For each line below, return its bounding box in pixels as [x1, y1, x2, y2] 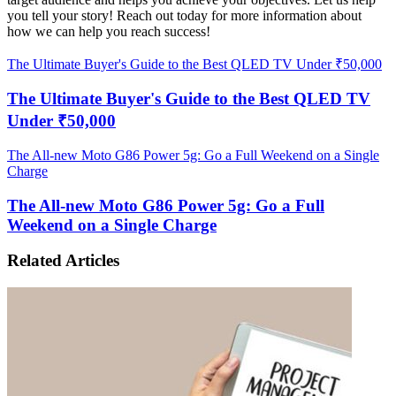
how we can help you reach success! [7, 23, 210, 39]
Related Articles [7, 251, 119, 270]
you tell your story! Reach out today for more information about [7, 7, 362, 23]
